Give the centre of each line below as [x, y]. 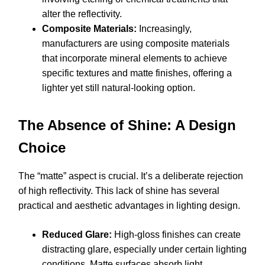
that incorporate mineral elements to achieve [135, 59]
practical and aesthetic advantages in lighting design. [129, 205]
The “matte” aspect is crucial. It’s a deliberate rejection [131, 176]
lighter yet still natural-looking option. [119, 88]
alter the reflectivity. [82, 14]
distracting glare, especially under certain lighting [144, 249]
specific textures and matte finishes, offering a [137, 73]
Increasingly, [164, 29]
